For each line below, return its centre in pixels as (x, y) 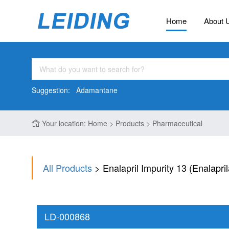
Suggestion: (54, 90)
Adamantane (97, 90)
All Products (67, 168)
